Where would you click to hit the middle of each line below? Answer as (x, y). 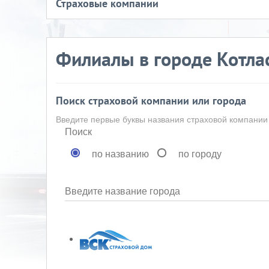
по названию (120, 153)
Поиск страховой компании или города (151, 101)
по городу (200, 153)
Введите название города (122, 191)
